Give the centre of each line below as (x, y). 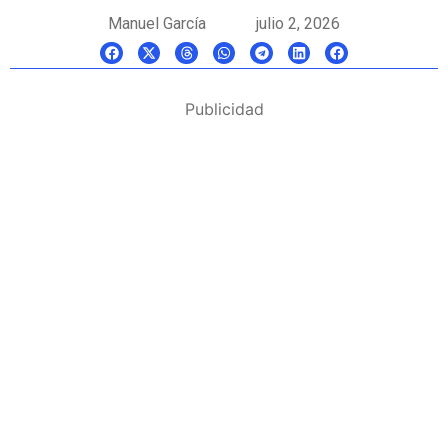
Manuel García (157, 23)
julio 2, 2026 (298, 23)
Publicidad (224, 109)
